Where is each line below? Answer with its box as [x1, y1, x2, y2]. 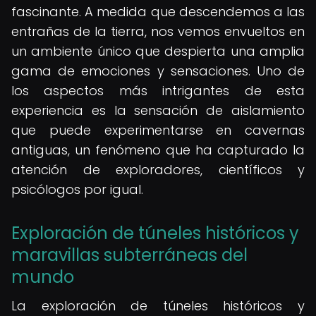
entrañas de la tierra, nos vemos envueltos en [11, 23, 305, 40]
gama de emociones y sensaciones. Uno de [11, 62, 305, 80]
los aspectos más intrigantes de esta [11, 82, 305, 99]
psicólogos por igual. [11, 181, 143, 198]
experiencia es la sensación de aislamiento [11, 102, 305, 119]
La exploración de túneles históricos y [11, 297, 305, 315]
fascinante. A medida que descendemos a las [11, 3, 305, 20]
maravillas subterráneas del [11, 243, 248, 267]
